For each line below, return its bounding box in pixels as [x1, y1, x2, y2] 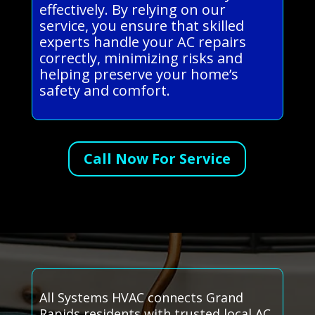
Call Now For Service [84, 149, 231, 169]
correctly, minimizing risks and [39, 49, 243, 68]
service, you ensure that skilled [39, 16, 244, 36]
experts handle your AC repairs [39, 32, 246, 52]
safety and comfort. [39, 81, 170, 101]
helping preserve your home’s [39, 65, 238, 84]
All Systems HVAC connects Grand [39, 289, 243, 307]
